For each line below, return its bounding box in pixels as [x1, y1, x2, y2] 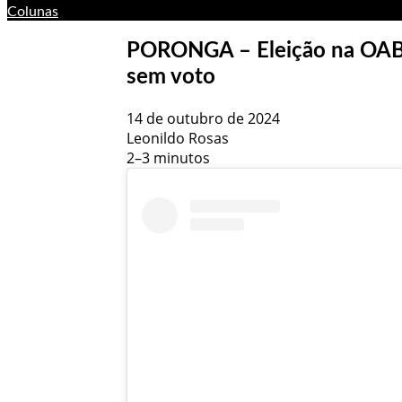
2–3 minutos [126, 147, 210, 168]
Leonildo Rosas [126, 127, 229, 148]
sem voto [126, 66, 215, 88]
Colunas [7, 4, 58, 19]
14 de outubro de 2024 [126, 108, 280, 128]
